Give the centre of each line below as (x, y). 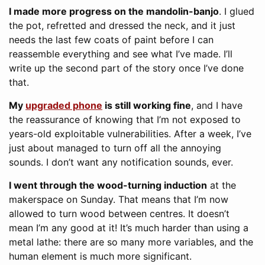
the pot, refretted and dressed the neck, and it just (122, 25)
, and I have (217, 105)
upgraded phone (64, 105)
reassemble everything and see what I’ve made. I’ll (121, 54)
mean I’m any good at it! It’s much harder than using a (129, 227)
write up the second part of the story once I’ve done (126, 68)
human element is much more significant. (100, 256)
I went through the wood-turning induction (108, 185)
